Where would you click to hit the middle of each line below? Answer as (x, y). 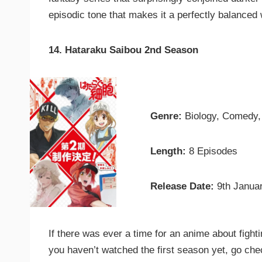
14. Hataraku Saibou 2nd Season (123, 50)
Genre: (168, 116)
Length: (168, 151)
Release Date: (182, 186)
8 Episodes (212, 151)
